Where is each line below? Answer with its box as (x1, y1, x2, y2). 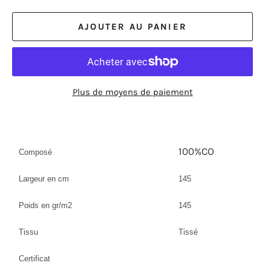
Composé (19, 147, 52, 157)
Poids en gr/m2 (19, 200, 72, 210)
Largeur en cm (19, 174, 69, 183)
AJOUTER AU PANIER (77, 21, 188, 32)
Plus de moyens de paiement (72, 86, 193, 97)
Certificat (19, 253, 50, 263)
